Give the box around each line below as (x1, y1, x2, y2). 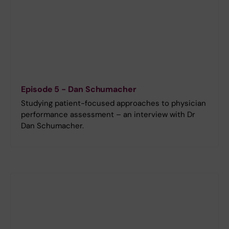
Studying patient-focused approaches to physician (21, 98, 206, 108)
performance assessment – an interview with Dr (21, 109, 195, 120)
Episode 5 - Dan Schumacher (21, 83, 136, 95)
